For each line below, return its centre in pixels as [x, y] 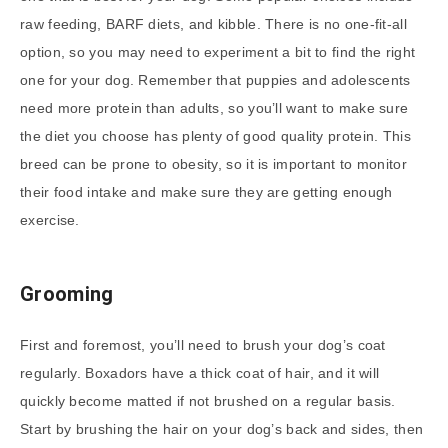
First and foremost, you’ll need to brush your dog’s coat [203, 345]
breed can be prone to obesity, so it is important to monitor [213, 164]
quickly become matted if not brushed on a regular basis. [208, 401]
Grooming [67, 294]
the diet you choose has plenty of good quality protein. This [215, 136]
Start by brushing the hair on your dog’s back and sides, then [222, 429]
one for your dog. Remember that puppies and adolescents [215, 80]
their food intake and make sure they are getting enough [206, 192]
